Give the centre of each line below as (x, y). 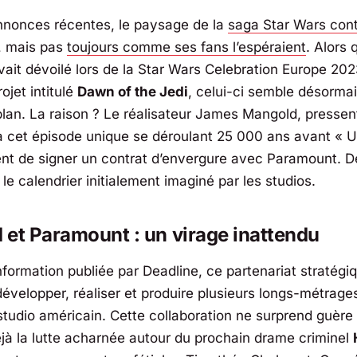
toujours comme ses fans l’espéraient (186, 47)
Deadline (171, 271)
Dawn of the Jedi (133, 91)
